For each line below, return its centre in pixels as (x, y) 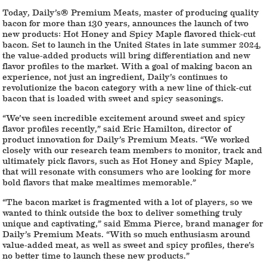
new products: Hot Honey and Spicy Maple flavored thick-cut (129, 33)
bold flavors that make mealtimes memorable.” (100, 181)
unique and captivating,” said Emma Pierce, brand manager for (133, 223)
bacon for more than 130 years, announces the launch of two (126, 22)
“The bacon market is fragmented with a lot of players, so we (128, 201)
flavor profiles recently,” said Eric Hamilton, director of (117, 128)
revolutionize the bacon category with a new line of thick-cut (127, 87)
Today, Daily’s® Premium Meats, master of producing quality (131, 12)
